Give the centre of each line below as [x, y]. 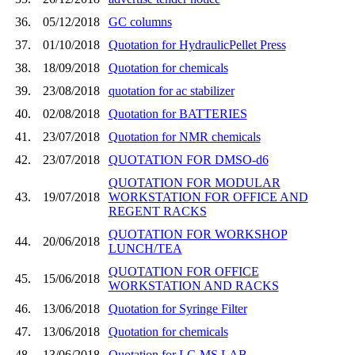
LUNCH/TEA [145, 248]
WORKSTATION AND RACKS [193, 285]
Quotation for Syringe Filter [177, 308]
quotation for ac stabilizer [171, 90]
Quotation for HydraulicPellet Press [197, 44]
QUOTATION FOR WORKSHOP [198, 234]
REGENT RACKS [157, 211]
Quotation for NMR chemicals [184, 136]
